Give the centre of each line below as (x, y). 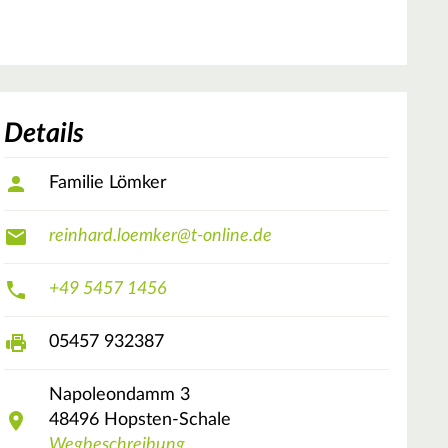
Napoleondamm (112, 395)
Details (44, 133)
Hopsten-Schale (167, 420)
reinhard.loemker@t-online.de (160, 236)
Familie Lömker (110, 183)
